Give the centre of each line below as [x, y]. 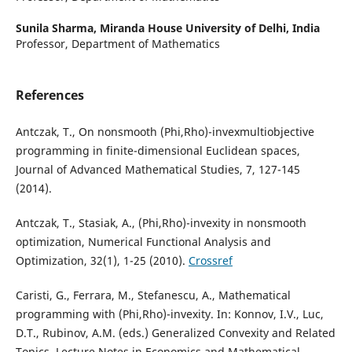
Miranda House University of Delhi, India [209, 28]
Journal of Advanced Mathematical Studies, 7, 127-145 [158, 170]
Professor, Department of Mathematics [117, 44]
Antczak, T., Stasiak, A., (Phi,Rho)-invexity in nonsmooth [161, 223]
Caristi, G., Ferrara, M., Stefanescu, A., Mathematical [153, 295]
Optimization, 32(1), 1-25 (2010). [102, 261]
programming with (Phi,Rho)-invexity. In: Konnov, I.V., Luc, [169, 314]
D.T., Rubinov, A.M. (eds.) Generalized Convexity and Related [175, 333]
